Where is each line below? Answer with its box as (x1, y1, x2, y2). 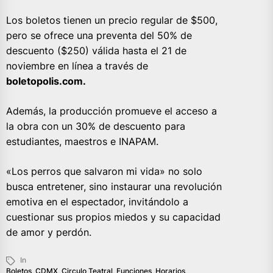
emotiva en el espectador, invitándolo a (6, 196, 188, 208)
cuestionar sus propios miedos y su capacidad (6, 211, 221, 224)
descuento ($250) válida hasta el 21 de (6, 44, 186, 57)
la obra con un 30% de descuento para (6, 120, 185, 133)
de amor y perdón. (6, 226, 91, 239)
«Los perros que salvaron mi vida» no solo (6, 165, 202, 178)
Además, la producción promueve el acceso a (6, 105, 217, 118)
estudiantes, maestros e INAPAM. (6, 135, 158, 148)
